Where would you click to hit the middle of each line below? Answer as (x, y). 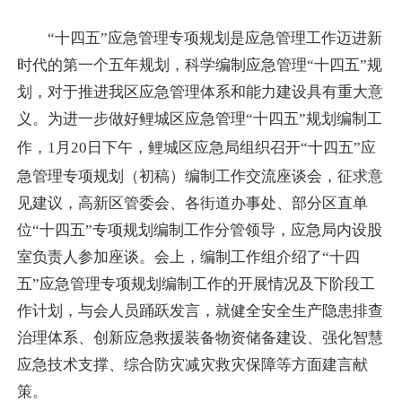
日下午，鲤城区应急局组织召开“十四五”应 (232, 148)
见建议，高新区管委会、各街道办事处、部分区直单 (192, 204)
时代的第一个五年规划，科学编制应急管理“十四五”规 (200, 66)
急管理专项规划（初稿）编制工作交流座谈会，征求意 (200, 177)
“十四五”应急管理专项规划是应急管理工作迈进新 (200, 39)
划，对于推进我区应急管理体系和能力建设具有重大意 (200, 92)
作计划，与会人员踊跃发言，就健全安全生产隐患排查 (200, 311)
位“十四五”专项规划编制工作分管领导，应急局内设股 (200, 231)
